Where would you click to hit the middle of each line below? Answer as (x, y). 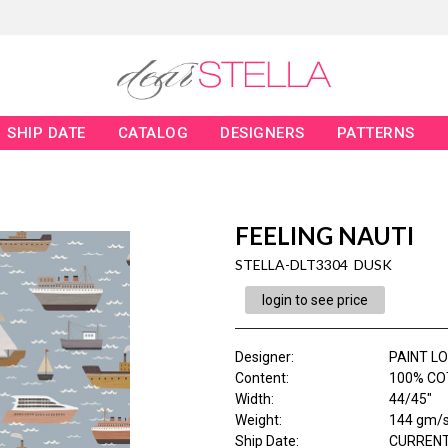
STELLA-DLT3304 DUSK (313, 265)
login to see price (314, 300)
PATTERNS (375, 133)
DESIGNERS (262, 133)
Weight (256, 420)
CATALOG (153, 133)
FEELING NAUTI (324, 236)
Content (260, 378)
